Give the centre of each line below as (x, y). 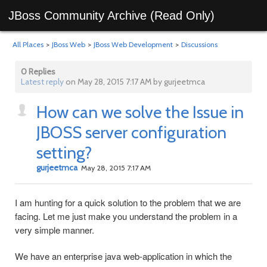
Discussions (199, 44)
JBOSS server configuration (131, 132)
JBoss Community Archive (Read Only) (111, 15)
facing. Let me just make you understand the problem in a (126, 216)
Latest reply (42, 82)
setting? (64, 153)
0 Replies (38, 72)
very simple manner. (55, 230)
